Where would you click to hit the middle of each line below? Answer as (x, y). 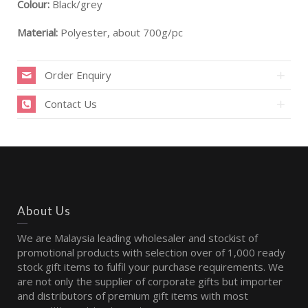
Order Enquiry (78, 75)
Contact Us (71, 103)
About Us (44, 210)
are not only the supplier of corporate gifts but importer (150, 281)
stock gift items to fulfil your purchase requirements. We (151, 266)
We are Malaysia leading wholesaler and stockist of (137, 238)
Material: (37, 32)
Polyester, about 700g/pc (120, 32)
